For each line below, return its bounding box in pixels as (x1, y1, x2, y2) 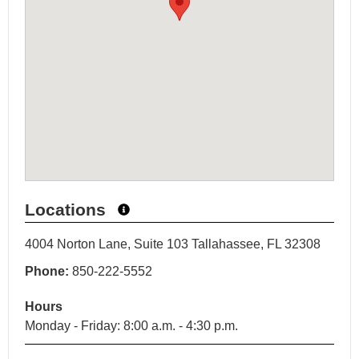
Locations (25, 200, 106, 220)
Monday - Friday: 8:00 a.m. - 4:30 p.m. (25, 319, 238, 333)
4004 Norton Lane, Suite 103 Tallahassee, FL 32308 (25, 237, 321, 252)
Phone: (25, 264, 69, 279)
